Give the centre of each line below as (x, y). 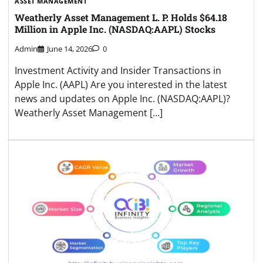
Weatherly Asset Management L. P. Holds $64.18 (121, 18)
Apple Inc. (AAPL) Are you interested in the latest (121, 84)
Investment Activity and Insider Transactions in (118, 70)
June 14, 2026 (70, 48)
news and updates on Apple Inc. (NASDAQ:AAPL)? (122, 98)
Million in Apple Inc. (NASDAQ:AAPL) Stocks (115, 29)
